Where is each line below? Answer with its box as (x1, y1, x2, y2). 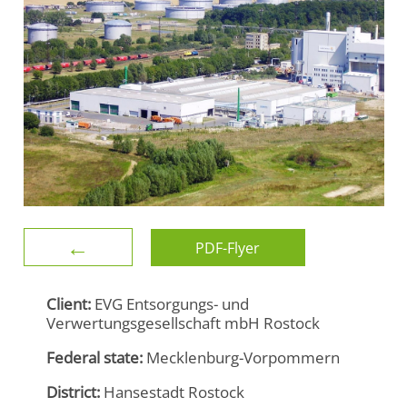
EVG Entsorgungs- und (91, 293, 249, 314)
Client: (46, 293, 91, 314)
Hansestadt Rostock (100, 381, 244, 402)
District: (46, 381, 100, 402)
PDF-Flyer (195, 237, 261, 258)
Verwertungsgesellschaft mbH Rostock (46, 312, 320, 333)
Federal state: (46, 346, 143, 368)
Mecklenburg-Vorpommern (143, 346, 340, 368)
